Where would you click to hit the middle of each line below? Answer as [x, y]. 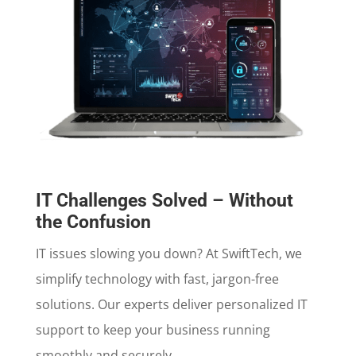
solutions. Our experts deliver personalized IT [171, 304]
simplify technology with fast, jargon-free [157, 279]
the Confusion [93, 222]
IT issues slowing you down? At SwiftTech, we [168, 253]
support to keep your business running [153, 329]
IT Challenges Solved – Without [164, 200]
